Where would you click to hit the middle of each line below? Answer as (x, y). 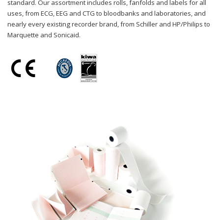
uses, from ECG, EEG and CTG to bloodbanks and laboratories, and (107, 13)
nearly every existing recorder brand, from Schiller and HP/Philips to (109, 24)
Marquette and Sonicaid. (44, 35)
